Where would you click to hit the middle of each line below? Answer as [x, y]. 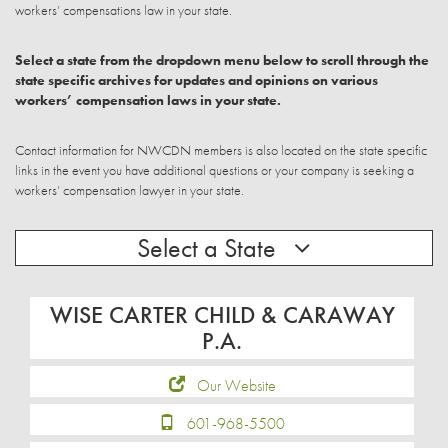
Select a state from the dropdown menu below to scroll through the [222, 60]
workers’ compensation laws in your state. [148, 100]
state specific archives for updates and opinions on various [196, 80]
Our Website [236, 385]
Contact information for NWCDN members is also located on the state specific [221, 150]
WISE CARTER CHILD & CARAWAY [222, 314]
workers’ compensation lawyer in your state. [129, 190]
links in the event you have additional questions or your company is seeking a [214, 170]
